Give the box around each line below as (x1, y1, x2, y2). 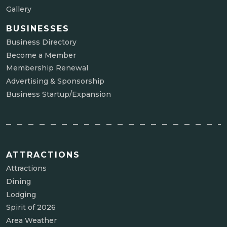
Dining (6, 176, 31, 186)
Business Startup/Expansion (6, 90, 111, 99)
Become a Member (6, 50, 76, 60)
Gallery (6, 4, 31, 14)
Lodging (6, 190, 36, 199)
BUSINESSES (6, 23, 69, 33)
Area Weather (6, 216, 57, 225)
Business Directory (6, 37, 77, 47)
